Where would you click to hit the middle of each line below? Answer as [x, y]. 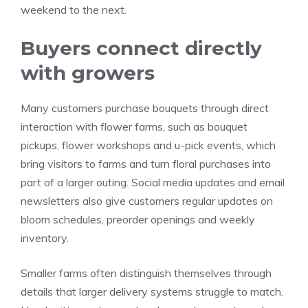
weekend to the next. [74, 9]
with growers [88, 73]
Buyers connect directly [141, 48]
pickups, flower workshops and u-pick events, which [148, 145]
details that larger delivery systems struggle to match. [152, 291]
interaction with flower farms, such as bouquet [134, 126]
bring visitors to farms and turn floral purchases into [146, 163]
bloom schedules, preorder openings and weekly [138, 219]
